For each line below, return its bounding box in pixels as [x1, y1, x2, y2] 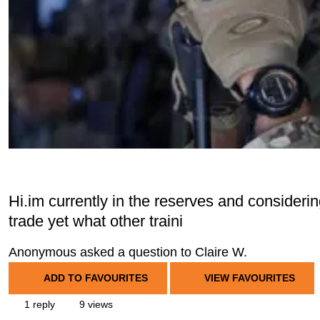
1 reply [21, 299, 55, 310]
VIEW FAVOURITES [201, 272, 295, 284]
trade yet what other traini [9, 212, 183, 230]
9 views [76, 299, 113, 310]
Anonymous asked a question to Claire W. [9, 245, 247, 259]
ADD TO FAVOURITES [43, 272, 148, 284]
